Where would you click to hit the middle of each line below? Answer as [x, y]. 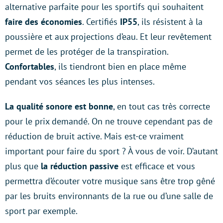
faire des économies [44, 22]
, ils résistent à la [170, 22]
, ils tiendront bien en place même [120, 66]
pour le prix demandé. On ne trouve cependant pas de [109, 121]
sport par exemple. [41, 211]
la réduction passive [80, 166]
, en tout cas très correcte [162, 106]
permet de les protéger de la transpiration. [87, 52]
